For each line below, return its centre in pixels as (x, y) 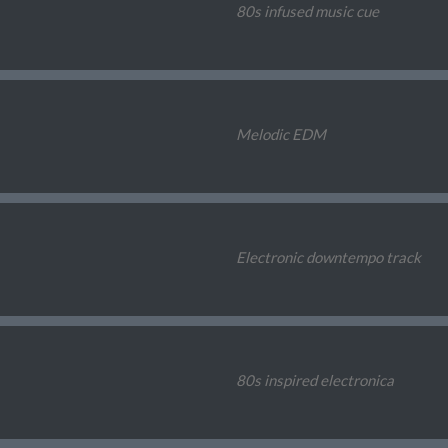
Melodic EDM (280, 134)
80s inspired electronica (314, 380)
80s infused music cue (307, 11)
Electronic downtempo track (328, 257)
